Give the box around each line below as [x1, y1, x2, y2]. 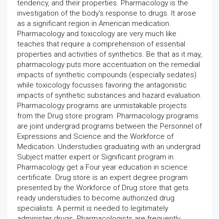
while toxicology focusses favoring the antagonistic [17, 81, 187, 89]
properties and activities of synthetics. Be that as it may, [17, 50, 202, 59]
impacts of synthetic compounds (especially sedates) [17, 70, 197, 79]
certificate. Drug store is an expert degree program [17, 173, 188, 182]
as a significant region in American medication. [17, 19, 171, 28]
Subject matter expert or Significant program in [17, 153, 174, 161]
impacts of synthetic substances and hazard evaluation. [17, 91, 202, 100]
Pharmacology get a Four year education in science [17, 163, 188, 172]
